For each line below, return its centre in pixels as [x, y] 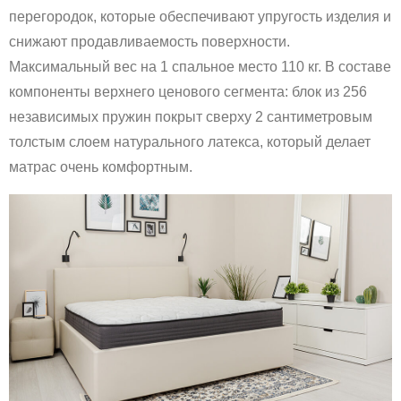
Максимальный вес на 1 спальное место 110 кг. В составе [200, 66]
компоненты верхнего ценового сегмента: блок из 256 [188, 91]
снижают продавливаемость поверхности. [149, 41]
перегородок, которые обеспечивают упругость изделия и [200, 16]
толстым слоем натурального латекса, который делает [190, 141]
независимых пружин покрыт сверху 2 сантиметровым [191, 116]
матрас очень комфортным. [101, 166]
